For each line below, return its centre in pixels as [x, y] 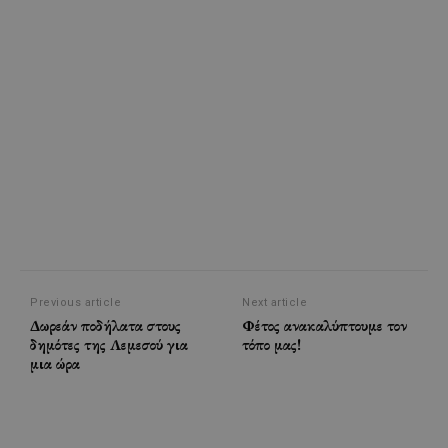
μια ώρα [55, 363]
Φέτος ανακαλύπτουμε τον [325, 325]
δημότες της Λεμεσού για [109, 344]
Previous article [75, 302]
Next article [275, 302]
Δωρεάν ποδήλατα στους [105, 325]
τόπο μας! [272, 344]
